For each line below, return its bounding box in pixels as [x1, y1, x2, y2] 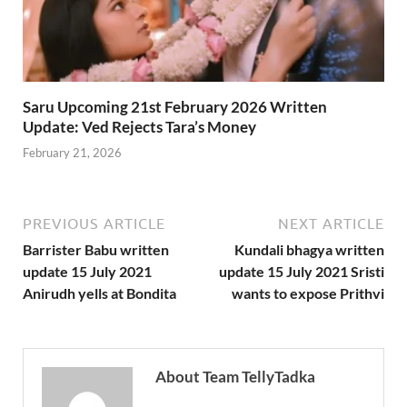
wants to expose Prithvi [232, 284, 384, 303]
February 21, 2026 [23, 145, 122, 161]
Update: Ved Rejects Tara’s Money [23, 116, 256, 136]
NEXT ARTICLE [278, 215, 384, 233]
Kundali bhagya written [234, 241, 384, 259]
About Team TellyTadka [155, 367, 315, 387]
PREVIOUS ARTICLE [23, 215, 165, 233]
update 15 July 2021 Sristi [219, 263, 384, 281]
